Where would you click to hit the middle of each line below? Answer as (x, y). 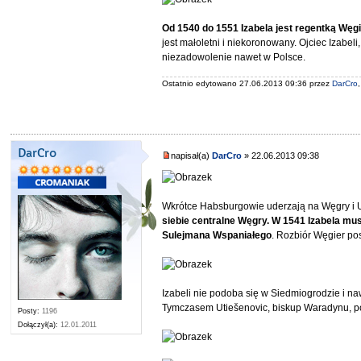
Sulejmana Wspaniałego (217, 235)
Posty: (29, 311)
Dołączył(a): (38, 325)
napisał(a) (192, 156)
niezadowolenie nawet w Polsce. (234, 57)
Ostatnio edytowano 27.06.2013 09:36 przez (247, 84)
